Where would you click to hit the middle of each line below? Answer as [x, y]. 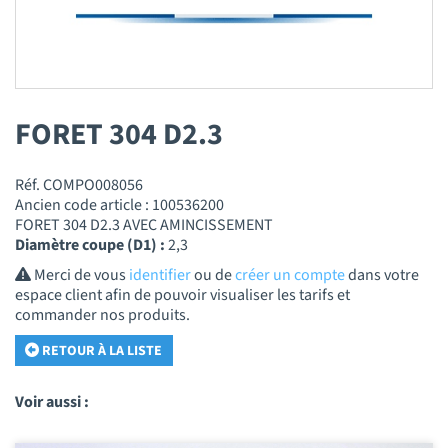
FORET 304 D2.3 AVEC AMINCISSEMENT [144, 224]
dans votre [382, 275]
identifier [160, 275]
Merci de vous [80, 275]
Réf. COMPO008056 [79, 184]
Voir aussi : [52, 402]
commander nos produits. [102, 315]
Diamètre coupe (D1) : [91, 244]
